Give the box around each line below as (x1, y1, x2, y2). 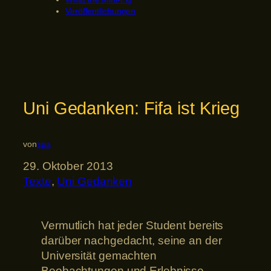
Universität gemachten (41, 249, 157, 263)
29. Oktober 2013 (23, 159, 113, 172)
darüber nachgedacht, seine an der (41, 234, 222, 247)
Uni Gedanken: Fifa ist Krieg (23, 99, 240, 119)
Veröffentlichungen (65, 6, 136, 16)
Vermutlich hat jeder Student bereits (41, 219, 224, 232)
